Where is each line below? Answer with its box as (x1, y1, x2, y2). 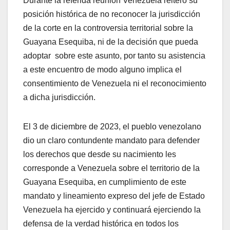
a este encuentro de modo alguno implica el (23, 65, 182, 74)
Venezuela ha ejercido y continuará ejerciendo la (23, 205, 201, 215)
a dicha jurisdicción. (23, 93, 95, 102)
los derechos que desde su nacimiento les (23, 150, 176, 159)
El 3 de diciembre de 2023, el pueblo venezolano (23, 122, 201, 131)
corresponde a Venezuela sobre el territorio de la (23, 164, 200, 173)
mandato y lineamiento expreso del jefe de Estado (23, 191, 205, 201)
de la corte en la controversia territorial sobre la (23, 24, 193, 33)
